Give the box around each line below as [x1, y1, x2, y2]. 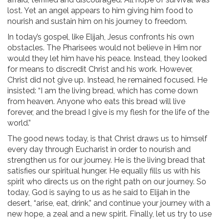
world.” [7, 118, 31, 128]
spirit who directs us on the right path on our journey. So [7, 177, 206, 187]
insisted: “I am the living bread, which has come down [7, 86, 198, 96]
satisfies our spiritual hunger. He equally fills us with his [7, 166, 200, 176]
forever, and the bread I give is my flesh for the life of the [7, 108, 209, 117]
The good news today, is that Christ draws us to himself [7, 134, 207, 144]
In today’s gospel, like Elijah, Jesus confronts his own [7, 32, 194, 42]
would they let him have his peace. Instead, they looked [7, 54, 207, 64]
